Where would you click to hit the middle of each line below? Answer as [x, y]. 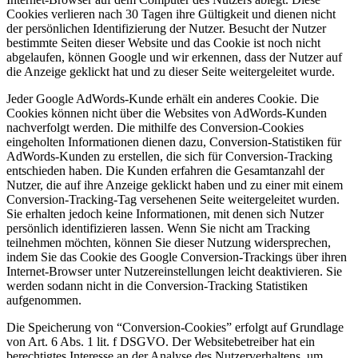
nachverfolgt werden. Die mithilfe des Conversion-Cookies [155, 128]
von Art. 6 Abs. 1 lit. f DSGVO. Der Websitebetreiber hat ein [161, 342]
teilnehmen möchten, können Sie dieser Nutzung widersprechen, [169, 243]
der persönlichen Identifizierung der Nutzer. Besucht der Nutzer [166, 29]
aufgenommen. [44, 300]
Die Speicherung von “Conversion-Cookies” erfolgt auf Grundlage [175, 328]
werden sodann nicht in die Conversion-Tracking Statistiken [157, 286]
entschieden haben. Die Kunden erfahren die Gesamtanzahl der [165, 171]
